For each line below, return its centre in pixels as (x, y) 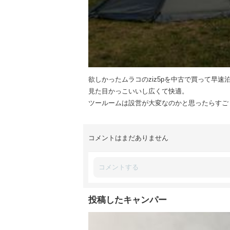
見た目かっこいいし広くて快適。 (138, 91)
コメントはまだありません (128, 138)
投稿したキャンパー (128, 200)
